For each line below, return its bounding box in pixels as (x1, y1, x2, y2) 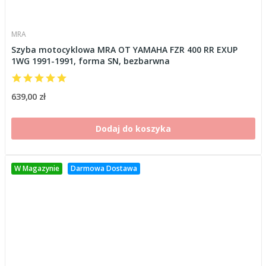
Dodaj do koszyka (95, 122, 171, 134)
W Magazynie (14, 163, 59, 173)
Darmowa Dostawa (70, 163, 137, 173)
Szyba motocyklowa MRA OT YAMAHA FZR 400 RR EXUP (11, 43, 237, 55)
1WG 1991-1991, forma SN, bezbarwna (11, 55, 170, 66)
